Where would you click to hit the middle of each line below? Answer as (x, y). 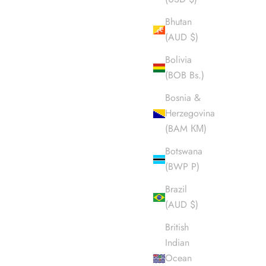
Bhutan (178, 22)
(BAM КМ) (186, 129)
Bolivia (178, 60)
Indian (177, 243)
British (177, 227)
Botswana (184, 151)
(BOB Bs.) (185, 75)
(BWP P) (182, 167)
